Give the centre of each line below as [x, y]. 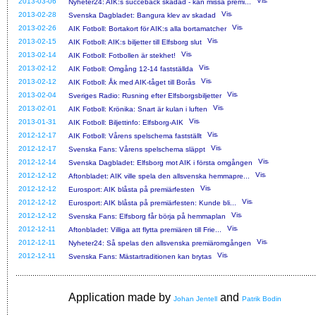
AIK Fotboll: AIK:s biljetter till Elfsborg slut [135, 42]
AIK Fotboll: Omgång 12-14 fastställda [131, 68]
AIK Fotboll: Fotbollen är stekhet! [122, 55]
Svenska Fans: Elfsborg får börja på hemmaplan [147, 216]
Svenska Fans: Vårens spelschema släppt [137, 149]
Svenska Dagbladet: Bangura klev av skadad [142, 15]
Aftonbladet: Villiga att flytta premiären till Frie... [145, 229]
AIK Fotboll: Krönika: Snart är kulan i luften [138, 109]
